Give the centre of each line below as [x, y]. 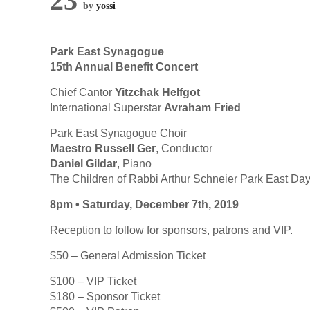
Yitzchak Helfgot [157, 92]
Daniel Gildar [83, 164]
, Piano [134, 164]
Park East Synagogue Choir [118, 133]
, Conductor [184, 148]
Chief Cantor [82, 92]
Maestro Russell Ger [103, 148]
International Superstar [107, 108]
